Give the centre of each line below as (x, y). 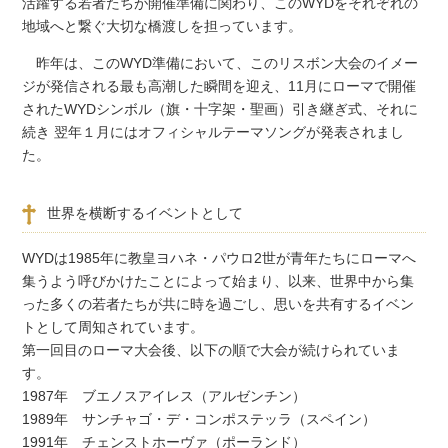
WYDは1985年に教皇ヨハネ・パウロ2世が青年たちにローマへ (219, 257)
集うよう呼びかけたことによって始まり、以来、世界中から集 (218, 280)
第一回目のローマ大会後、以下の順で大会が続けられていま (211, 349)
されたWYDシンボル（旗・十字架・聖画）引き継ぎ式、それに (220, 109)
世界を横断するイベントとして (145, 213)
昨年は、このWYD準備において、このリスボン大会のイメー (220, 63)
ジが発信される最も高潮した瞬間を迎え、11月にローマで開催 (219, 86)
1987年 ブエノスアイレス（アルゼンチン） (164, 395)
